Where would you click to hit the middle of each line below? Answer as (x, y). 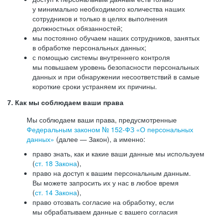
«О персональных (164, 129)
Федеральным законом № (69, 129)
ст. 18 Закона (56, 163)
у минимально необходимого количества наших (109, 9)
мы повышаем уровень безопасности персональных (116, 67)
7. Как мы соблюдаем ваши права (65, 103)
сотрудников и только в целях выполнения (100, 18)
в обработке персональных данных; (89, 47)
